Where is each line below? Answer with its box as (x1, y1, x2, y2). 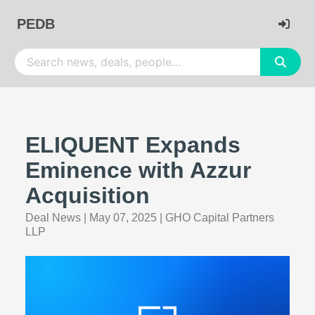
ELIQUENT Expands (25, 132, 240, 157)
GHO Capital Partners (165, 212, 274, 224)
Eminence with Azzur (25, 157, 251, 183)
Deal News (25, 212, 81, 224)
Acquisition (25, 183, 150, 208)
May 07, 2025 (89, 212, 157, 224)
